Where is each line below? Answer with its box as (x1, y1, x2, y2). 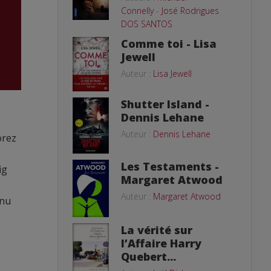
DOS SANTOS (121, 18, 172, 30)
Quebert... (121, 249, 176, 264)
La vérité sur (121, 222, 192, 237)
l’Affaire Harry (121, 235, 201, 250)
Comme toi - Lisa (121, 36, 217, 51)
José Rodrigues (162, 4, 219, 16)
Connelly (121, 4, 154, 16)
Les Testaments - (121, 158, 219, 174)
